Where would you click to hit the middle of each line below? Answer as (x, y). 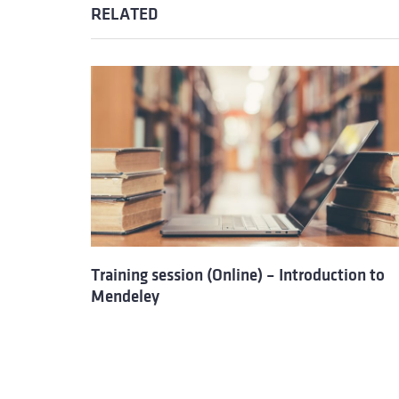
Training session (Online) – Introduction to (238, 275)
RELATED (124, 15)
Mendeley (125, 296)
